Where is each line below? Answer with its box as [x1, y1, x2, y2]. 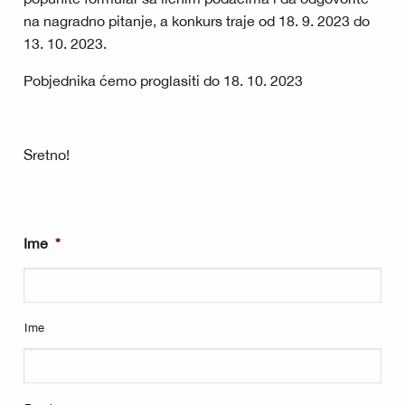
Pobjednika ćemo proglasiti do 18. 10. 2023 [24, 72, 303, 89]
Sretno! [24, 146, 70, 164]
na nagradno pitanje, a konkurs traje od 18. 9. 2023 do [24, 13, 370, 30]
